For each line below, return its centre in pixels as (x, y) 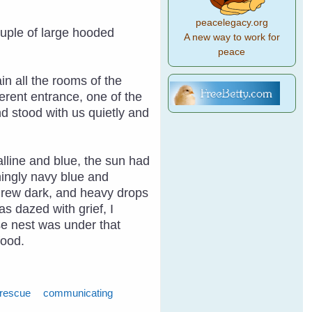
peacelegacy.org (232, 23)
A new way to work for (232, 37)
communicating (78, 293)
